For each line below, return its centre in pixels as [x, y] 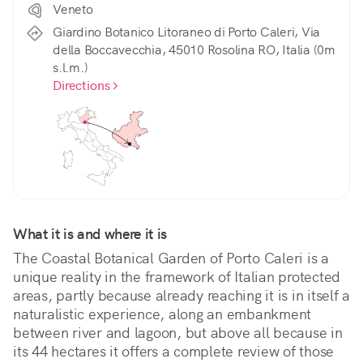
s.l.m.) [70, 68]
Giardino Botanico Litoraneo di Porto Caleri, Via [186, 32]
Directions [81, 86]
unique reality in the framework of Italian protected [177, 277]
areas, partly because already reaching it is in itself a [181, 296]
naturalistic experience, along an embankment [162, 314]
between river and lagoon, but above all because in [178, 333]
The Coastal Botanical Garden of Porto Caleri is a [171, 258]
